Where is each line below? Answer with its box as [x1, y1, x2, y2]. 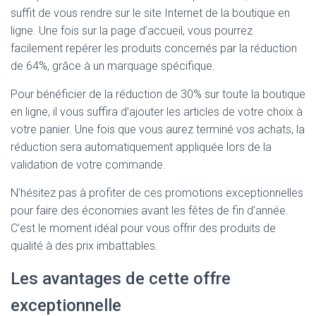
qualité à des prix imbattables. [11, 239, 158, 253]
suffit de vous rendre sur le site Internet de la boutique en [11, 6, 290, 20]
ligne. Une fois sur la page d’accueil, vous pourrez [11, 24, 253, 37]
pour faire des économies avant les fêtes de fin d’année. [11, 204, 288, 217]
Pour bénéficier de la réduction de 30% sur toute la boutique [11, 87, 305, 101]
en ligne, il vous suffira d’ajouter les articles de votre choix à [11, 105, 303, 119]
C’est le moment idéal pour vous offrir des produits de [11, 221, 276, 235]
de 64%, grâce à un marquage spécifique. [11, 59, 215, 73]
